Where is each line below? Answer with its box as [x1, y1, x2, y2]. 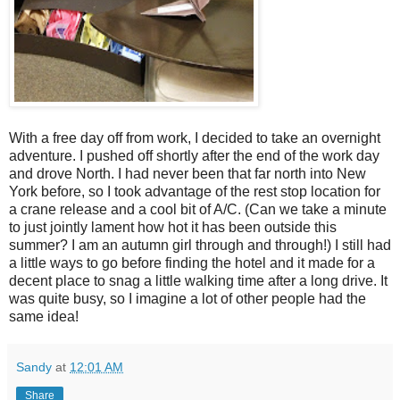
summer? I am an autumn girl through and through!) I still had [9, 237, 391, 254]
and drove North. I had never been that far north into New [9, 166, 366, 182]
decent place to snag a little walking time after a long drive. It [9, 273, 387, 289]
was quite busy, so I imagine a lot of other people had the [9, 291, 366, 307]
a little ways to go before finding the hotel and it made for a [9, 255, 375, 271]
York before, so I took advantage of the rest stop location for [9, 184, 380, 200]
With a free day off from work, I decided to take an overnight [9, 130, 380, 146]
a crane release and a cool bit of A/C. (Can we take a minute [9, 202, 387, 218]
